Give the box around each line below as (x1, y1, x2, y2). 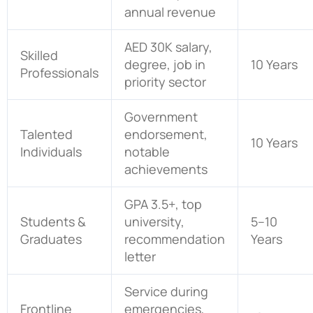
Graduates (20, 230, 82, 247)
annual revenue (124, 3, 216, 20)
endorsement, (124, 125, 208, 143)
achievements (124, 160, 208, 177)
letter (124, 247, 156, 265)
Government (124, 108, 198, 125)
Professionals (20, 64, 99, 81)
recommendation (124, 230, 225, 247)
